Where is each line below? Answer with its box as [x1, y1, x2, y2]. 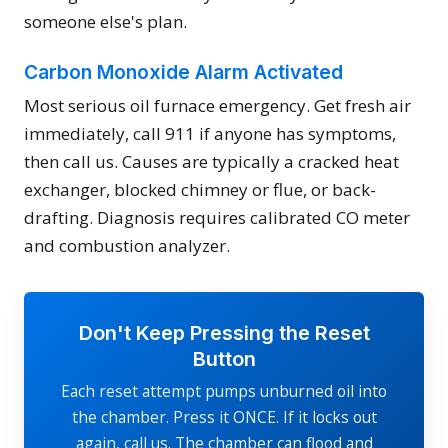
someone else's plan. [24, 10, 187, 34]
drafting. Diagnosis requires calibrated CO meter [24, 206, 410, 230]
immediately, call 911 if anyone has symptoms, [24, 122, 396, 146]
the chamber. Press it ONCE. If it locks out [71, 405, 377, 428]
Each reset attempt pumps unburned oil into [61, 379, 387, 402]
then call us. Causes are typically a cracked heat [24, 150, 399, 174]
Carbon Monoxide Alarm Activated [24, 60, 343, 85]
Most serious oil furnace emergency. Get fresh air [24, 94, 411, 118]
